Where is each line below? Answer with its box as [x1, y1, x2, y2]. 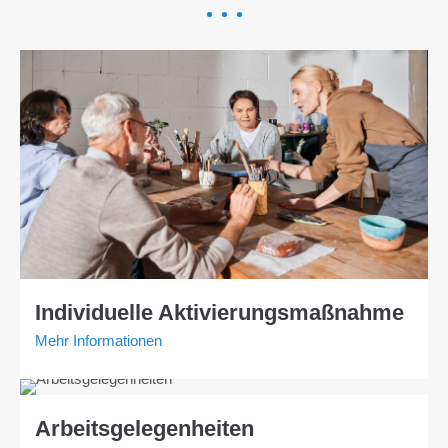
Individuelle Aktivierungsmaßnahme [35, 300, 404, 326]
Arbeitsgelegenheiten [35, 416, 254, 442]
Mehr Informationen [35, 332, 162, 350]
